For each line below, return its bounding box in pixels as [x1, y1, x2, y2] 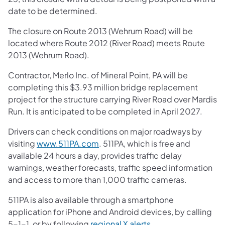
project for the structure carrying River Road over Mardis [8, 93, 217, 104]
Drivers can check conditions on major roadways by [8, 126, 202, 137]
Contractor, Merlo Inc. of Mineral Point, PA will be [8, 69, 188, 80]
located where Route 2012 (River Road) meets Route [8, 37, 205, 48]
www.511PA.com [37, 138, 99, 149]
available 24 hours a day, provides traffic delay [8, 150, 182, 161]
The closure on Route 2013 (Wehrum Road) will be [8, 25, 193, 36]
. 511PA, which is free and [99, 138, 190, 149]
